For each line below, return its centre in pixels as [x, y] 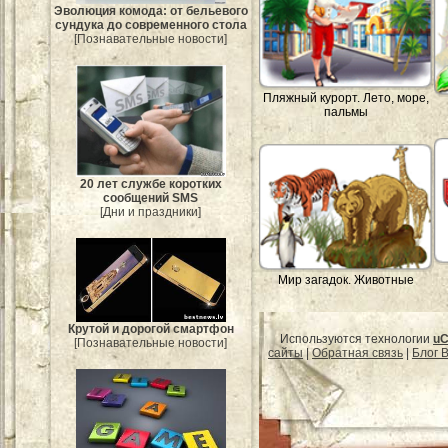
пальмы [346, 111]
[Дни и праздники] [151, 212]
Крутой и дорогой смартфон [151, 329]
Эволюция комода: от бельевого [151, 11]
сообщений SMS [151, 198]
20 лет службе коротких [151, 184]
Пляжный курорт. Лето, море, [346, 97]
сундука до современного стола [151, 25]
